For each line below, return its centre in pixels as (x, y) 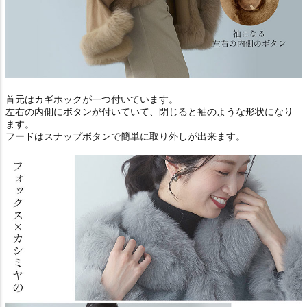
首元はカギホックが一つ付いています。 (92, 99)
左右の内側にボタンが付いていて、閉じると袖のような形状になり (149, 111)
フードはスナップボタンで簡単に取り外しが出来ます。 (125, 136)
